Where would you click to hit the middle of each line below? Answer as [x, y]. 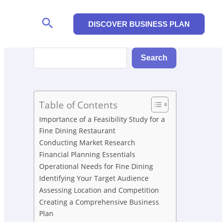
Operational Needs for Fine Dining [96, 166]
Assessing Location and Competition [99, 190]
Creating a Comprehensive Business [99, 202]
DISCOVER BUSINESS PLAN [139, 24]
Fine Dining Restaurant [77, 131]
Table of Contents [78, 105]
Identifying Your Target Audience [94, 178]
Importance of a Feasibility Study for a [102, 119]
